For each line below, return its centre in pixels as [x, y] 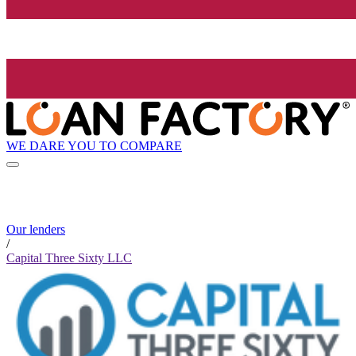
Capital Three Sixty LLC [69, 258]
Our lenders [36, 230]
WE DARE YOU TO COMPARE [94, 145]
